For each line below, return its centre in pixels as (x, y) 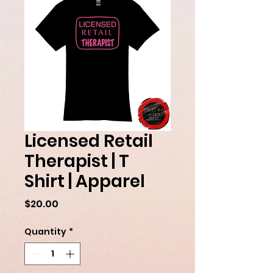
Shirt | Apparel (85, 181)
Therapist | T (77, 161)
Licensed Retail (89, 141)
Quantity (45, 231)
